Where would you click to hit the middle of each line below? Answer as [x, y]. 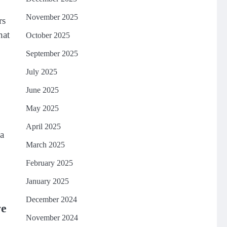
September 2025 [52, 53]
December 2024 [51, 199]
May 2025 [42, 108]
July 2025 [41, 72]
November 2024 [52, 218]
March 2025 [45, 145]
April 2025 [43, 126]
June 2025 [42, 90]
